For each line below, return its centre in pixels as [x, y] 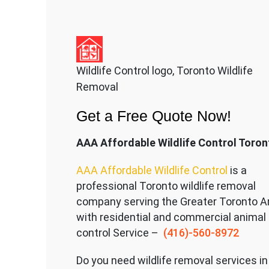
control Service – [118, 232]
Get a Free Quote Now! [153, 116]
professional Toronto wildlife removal [166, 186]
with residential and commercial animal [171, 217]
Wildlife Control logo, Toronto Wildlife [164, 70]
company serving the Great [141, 201]
